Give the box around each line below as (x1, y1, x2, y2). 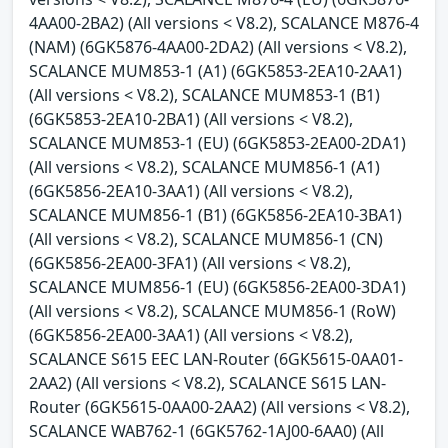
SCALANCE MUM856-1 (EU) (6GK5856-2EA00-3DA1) (29, 275, 406, 298)
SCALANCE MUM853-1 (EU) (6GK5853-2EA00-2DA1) (29, 131, 406, 154)
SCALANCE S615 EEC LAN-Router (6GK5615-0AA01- (29, 347, 403, 370)
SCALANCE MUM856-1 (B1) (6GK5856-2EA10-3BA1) (29, 203, 402, 226)
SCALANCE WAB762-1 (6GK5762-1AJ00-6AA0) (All (29, 419, 384, 442)
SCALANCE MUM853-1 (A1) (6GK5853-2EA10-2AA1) (29, 59, 402, 82)
